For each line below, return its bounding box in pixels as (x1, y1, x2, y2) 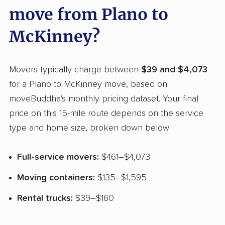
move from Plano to (9, 5, 168, 25)
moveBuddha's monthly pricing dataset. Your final (9, 94, 198, 104)
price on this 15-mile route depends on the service (9, 109, 203, 119)
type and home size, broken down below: (9, 124, 171, 133)
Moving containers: (17, 173, 95, 183)
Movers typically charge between (9, 65, 141, 75)
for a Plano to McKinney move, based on (9, 80, 167, 89)
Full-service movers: (17, 153, 99, 162)
